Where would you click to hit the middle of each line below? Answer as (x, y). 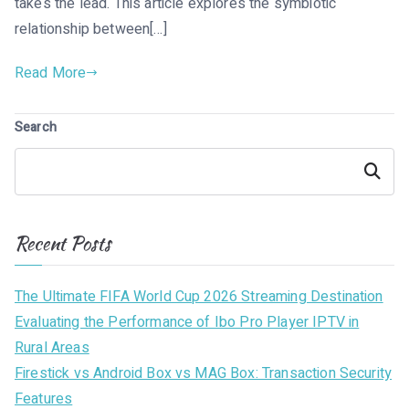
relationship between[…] (91, 29)
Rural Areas (52, 347)
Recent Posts (63, 243)
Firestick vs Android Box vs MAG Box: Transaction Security (204, 373)
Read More (51, 73)
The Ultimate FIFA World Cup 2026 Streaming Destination (199, 296)
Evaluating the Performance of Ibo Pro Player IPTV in (187, 322)
